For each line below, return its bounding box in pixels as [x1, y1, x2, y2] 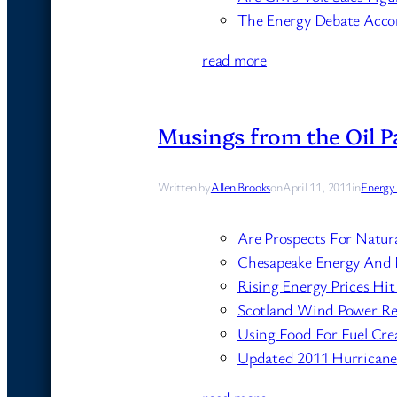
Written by [158, 178, 211, 196]
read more [202, 49, 268, 71]
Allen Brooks [210, 178, 271, 196]
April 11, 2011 [282, 178, 352, 196]
